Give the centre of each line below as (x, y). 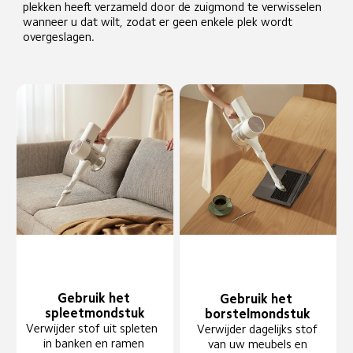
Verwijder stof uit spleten (94, 329)
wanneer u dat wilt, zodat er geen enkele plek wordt (160, 21)
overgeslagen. (59, 36)
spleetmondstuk (95, 314)
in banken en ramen (93, 344)
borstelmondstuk (258, 314)
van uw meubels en (259, 344)
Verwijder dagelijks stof (259, 329)
